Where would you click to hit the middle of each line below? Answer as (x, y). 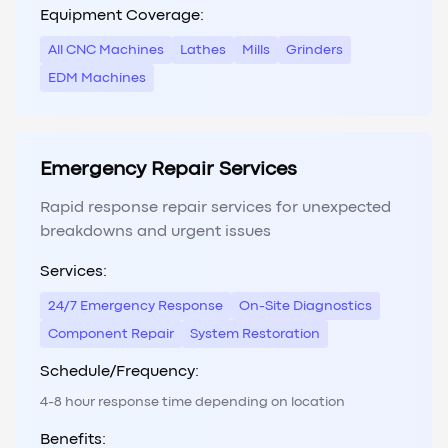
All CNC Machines (106, 50)
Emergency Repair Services (168, 170)
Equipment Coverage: (122, 16)
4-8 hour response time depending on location (192, 402)
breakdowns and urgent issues (155, 232)
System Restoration (255, 334)
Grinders (314, 50)
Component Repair (111, 334)
